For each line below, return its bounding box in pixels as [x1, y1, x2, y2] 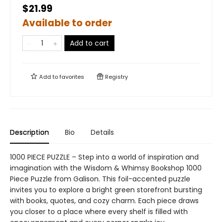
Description [10, 127, 49, 137]
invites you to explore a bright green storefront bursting [10, 185, 202, 195]
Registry [104, 73, 128, 81]
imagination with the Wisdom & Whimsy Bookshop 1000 [10, 163, 202, 173]
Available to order [22, 16, 112, 30]
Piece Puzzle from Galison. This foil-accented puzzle [10, 174, 190, 184]
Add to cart [70, 38, 109, 48]
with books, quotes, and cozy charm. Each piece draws [10, 196, 199, 206]
